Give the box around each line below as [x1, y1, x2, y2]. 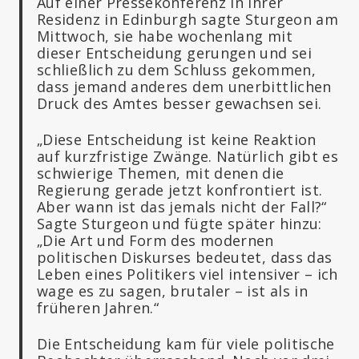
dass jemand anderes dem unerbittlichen [37, 76, 332, 96]
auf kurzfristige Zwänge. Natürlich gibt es [37, 146, 339, 166]
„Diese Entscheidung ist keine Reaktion [37, 129, 317, 149]
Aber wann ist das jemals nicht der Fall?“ [37, 196, 327, 216]
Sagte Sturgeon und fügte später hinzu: [37, 213, 322, 233]
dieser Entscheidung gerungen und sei [37, 42, 312, 63]
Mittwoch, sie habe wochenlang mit [37, 26, 292, 46]
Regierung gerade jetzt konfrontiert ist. [37, 179, 323, 200]
